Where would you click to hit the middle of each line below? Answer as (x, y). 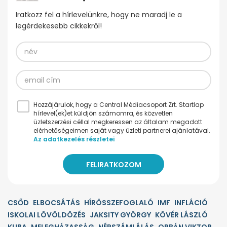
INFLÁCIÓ (191, 203)
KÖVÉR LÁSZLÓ (181, 215)
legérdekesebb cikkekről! (59, 26)
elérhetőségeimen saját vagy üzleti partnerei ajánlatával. (122, 131)
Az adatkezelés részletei (74, 139)
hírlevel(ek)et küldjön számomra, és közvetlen (103, 113)
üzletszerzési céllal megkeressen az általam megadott (118, 122)
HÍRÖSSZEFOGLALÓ (119, 203)
